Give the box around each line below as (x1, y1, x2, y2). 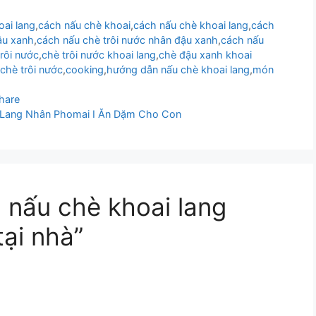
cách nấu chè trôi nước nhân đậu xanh (37, 33, 218, 46)
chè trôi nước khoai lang (42, 48, 156, 61)
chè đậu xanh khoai (159, 48, 252, 61)
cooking (66, 63, 104, 75)
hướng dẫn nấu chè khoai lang (107, 63, 250, 75)
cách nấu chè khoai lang (133, 18, 249, 31)
